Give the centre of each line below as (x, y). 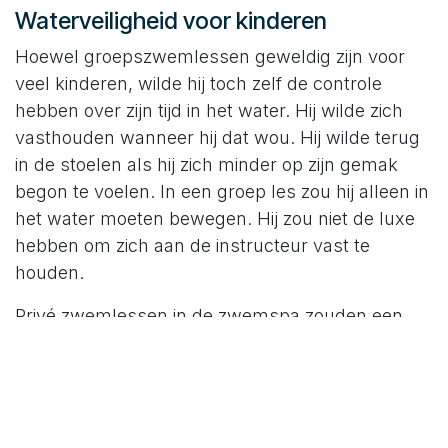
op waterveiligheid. (95, 397)
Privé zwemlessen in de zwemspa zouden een (209, 316)
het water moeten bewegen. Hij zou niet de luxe (215, 219)
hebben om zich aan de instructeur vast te (192, 246)
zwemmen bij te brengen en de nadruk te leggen (220, 370)
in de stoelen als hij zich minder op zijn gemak (206, 165)
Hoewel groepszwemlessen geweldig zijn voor (210, 57)
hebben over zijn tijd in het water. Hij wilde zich (209, 111)
